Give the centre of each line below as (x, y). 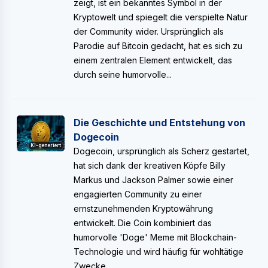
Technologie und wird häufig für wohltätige (159, 252)
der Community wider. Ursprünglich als (149, 31)
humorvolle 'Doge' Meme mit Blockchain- (155, 237)
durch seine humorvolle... (123, 74)
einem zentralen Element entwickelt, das (153, 60)
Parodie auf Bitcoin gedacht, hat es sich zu (158, 46)
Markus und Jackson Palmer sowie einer (153, 180)
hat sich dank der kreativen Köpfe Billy (150, 165)
